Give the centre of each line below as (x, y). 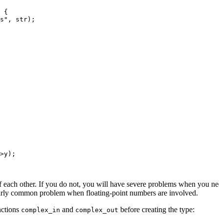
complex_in (41, 210)
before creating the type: (156, 209)
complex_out (97, 210)
